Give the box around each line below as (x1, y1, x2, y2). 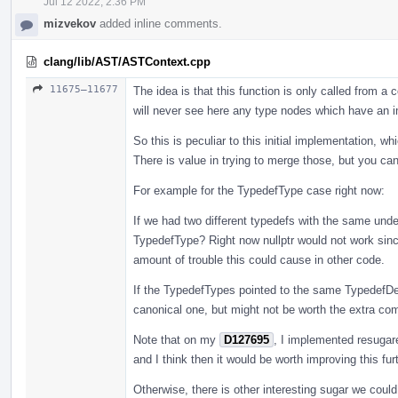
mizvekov (44, 16, 96, 30)
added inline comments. (96, 16, 222, 30)
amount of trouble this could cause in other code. (133, 252, 385, 267)
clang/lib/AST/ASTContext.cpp (44, 54, 211, 68)
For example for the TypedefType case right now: (133, 183, 385, 197)
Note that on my (133, 332, 219, 346)
